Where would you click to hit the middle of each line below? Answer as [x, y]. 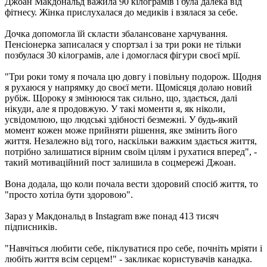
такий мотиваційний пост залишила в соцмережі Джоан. [120, 162]
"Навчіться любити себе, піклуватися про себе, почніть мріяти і [133, 248]
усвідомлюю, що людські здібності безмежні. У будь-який [121, 119]
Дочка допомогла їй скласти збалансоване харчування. [116, 33]
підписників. [31, 226]
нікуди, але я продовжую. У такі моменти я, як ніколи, [115, 108]
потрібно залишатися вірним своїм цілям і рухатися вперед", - [131, 151]
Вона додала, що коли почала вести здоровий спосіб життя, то [131, 184]
